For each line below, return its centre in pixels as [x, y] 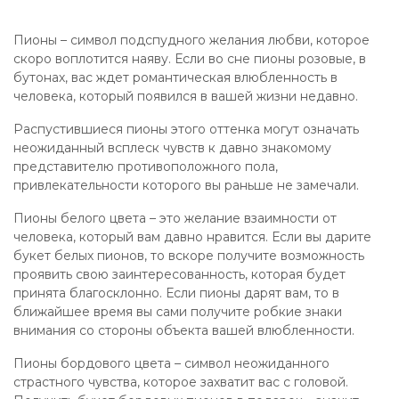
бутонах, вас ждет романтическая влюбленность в [175, 77]
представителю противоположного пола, [146, 167]
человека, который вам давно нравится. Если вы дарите [192, 237]
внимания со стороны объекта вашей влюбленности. [184, 330]
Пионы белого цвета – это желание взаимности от [175, 218]
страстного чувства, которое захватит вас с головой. [181, 382]
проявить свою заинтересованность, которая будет [179, 274]
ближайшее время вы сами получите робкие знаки [178, 312]
